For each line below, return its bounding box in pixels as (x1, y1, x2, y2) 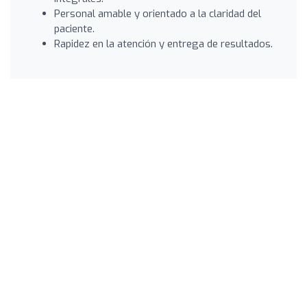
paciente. (54, 21, 95, 36)
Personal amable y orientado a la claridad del (54, 6, 261, 21)
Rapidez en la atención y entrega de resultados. (54, 36, 273, 51)
